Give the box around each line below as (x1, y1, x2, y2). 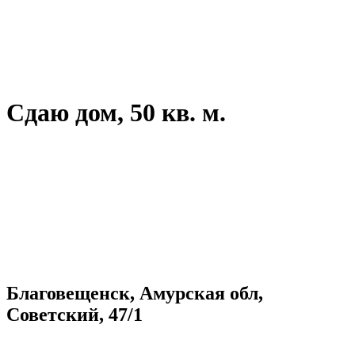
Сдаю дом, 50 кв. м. (6, 98, 226, 128)
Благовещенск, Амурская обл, (6, 282, 263, 303)
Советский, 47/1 (6, 303, 143, 325)
